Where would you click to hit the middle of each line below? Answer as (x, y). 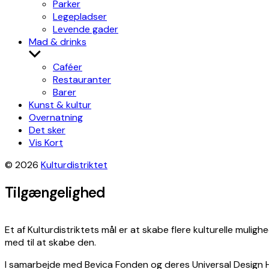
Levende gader (86, 29)
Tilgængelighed (55, 192)
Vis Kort (46, 143)
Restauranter (82, 80)
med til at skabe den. (50, 242)
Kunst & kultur (60, 105)
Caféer (68, 67)
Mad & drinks (58, 42)
